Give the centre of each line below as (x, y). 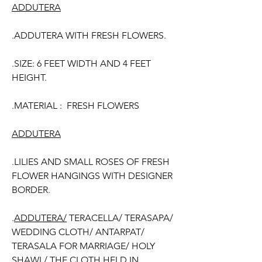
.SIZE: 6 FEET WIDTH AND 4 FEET (81, 63)
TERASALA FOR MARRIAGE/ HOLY (83, 246)
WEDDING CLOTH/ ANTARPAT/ (78, 232)
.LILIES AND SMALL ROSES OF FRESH (91, 162)
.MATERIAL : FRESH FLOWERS (75, 106)
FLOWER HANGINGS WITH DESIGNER (92, 176)
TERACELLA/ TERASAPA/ (120, 218)
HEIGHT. (29, 77)
